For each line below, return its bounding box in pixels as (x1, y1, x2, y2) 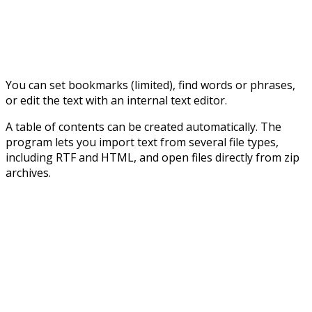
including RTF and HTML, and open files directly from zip (6, 149, 299, 165)
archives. (6, 164, 51, 180)
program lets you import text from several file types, (6, 134, 279, 150)
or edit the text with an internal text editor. (6, 92, 227, 108)
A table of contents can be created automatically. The (6, 118, 281, 134)
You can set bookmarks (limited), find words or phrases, (6, 77, 295, 93)
